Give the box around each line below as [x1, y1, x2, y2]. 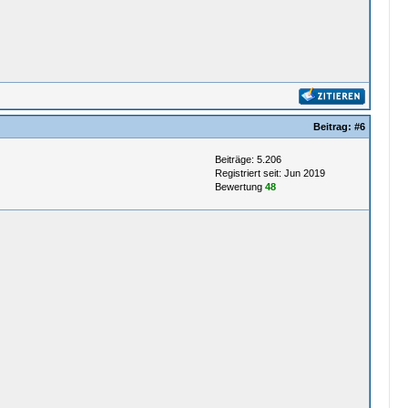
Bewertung [214, 181, 265, 192]
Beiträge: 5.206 [214, 154, 281, 165]
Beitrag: [312, 121, 354, 132]
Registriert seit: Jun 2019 [214, 168, 325, 178]
